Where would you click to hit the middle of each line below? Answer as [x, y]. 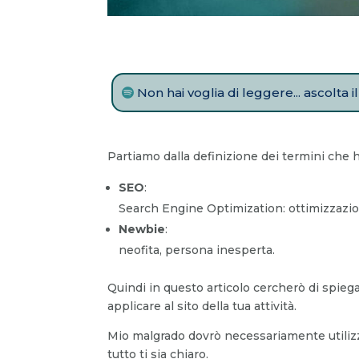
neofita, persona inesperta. [197, 250]
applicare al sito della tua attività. [202, 307]
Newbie [142, 230]
